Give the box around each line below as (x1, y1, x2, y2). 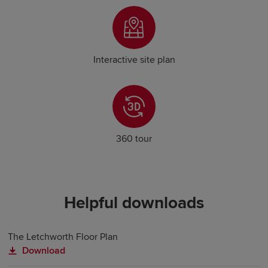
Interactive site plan (93, 54, 175, 66)
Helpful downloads (64, 193, 204, 214)
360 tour (116, 133, 152, 145)
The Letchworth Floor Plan (8, 231, 118, 243)
